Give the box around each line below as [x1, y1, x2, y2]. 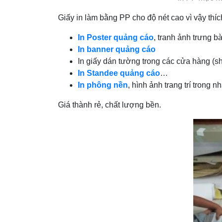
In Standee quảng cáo [78, 69, 160, 78]
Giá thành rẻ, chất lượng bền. [58, 101, 161, 110]
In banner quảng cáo [78, 45, 156, 54]
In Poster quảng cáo [78, 33, 154, 42]
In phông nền [78, 81, 128, 90]
